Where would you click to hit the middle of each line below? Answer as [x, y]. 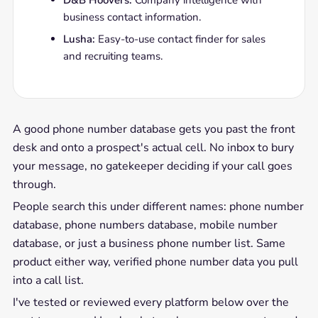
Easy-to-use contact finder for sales [180, 39]
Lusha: [79, 39]
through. [34, 185]
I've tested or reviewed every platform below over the [150, 302]
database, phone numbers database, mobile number [145, 225]
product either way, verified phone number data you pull [155, 262]
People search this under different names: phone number [158, 207]
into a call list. [48, 280]
